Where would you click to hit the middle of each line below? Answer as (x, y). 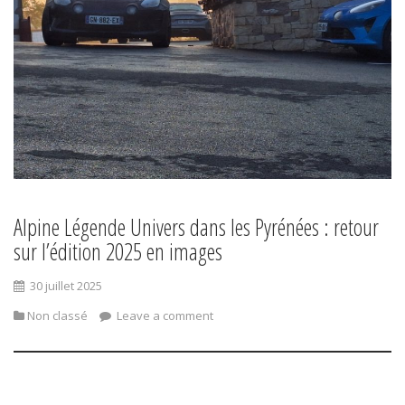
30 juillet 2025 (66, 286)
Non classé (57, 316)
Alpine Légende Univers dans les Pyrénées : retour (196, 227)
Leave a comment (164, 316)
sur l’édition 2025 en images (118, 252)
